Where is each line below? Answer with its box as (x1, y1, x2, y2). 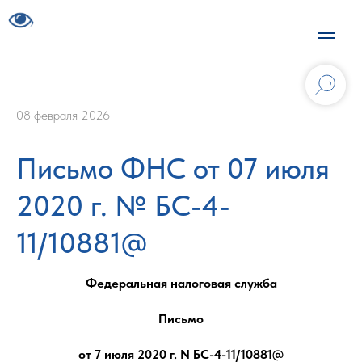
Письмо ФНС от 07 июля (16, 151, 330, 186)
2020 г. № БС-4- (16, 188, 230, 223)
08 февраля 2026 (16, 107, 110, 123)
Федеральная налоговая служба (85, 276, 277, 291)
